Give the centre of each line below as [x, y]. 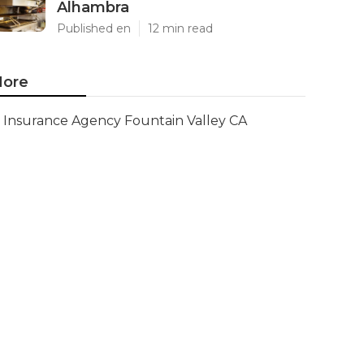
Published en [94, 28]
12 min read [180, 28]
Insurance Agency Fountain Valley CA [125, 121]
